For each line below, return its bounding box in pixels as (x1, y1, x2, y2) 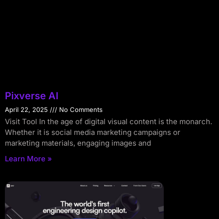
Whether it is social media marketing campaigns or (5, 127, 180, 137)
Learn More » (5, 153, 52, 163)
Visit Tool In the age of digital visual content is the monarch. (5, 116, 212, 126)
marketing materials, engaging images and (5, 138, 151, 148)
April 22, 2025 (5, 105, 50, 113)
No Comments (57, 105, 103, 113)
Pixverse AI (5, 89, 59, 102)
